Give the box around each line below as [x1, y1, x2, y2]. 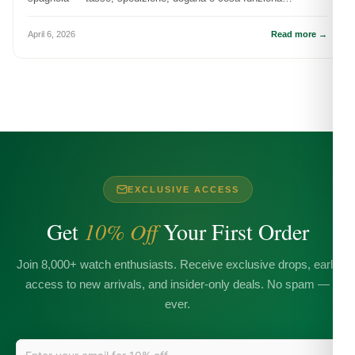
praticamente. [28, 8, 90, 21]
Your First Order [157, 216, 309, 247]
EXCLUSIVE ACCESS [127, 185, 239, 195]
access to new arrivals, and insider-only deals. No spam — [25, 277, 330, 292]
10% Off [83, 216, 158, 247]
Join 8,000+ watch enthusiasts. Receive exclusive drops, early [16, 258, 339, 272]
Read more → [271, 29, 327, 40]
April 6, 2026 [28, 29, 75, 40]
